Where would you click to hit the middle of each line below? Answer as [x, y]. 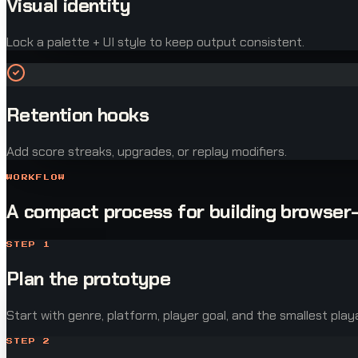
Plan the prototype [89, 278]
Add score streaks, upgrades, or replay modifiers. [147, 151]
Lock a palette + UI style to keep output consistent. [155, 42]
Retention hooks [78, 114]
